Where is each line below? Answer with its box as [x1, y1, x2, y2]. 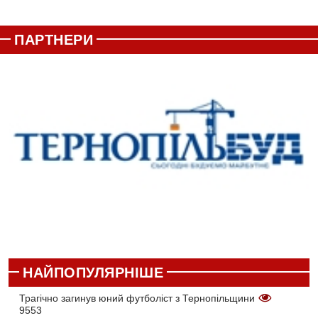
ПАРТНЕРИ [14, 32, 93, 48]
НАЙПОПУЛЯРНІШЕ [23, 264, 163, 280]
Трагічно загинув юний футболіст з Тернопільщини [19, 292, 258, 304]
